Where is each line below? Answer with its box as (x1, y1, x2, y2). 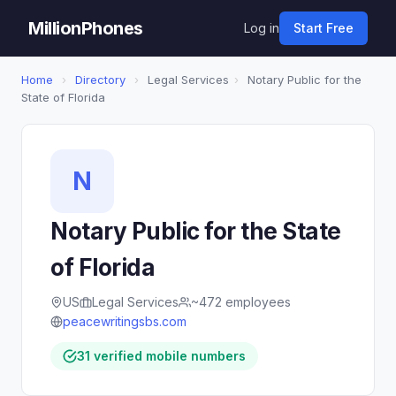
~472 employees (191, 294, 291, 309)
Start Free (293, 20, 354, 35)
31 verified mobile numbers (77, 348, 246, 363)
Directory (75, 72, 126, 87)
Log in (244, 20, 279, 35)
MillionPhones (28, 18, 143, 39)
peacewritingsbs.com (63, 314, 187, 329)
